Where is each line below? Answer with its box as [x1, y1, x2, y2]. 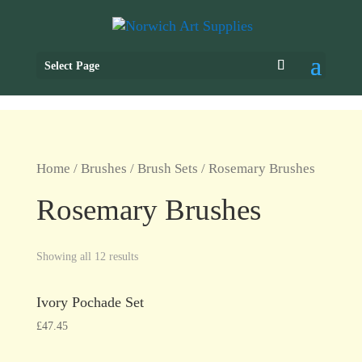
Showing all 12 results [36, 250, 138, 263]
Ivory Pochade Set [36, 293, 144, 310]
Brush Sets [137, 161, 198, 176]
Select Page [44, 60, 99, 73]
